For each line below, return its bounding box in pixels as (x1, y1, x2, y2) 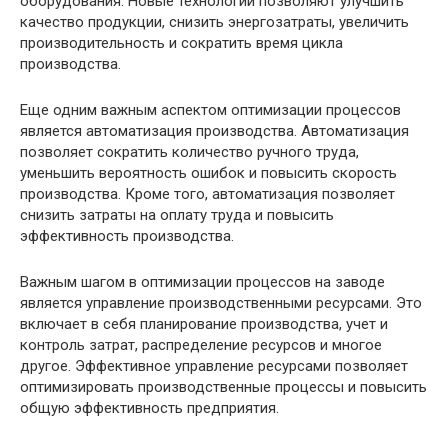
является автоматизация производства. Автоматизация (20, 121, 409, 140)
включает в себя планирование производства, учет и (20, 314, 388, 333)
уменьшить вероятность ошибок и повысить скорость (20, 163, 397, 182)
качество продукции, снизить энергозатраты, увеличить (20, 12, 409, 31)
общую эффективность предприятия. (20, 398, 279, 417)
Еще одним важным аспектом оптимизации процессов (20, 100, 401, 119)
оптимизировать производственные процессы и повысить (20, 377, 427, 396)
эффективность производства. (20, 226, 234, 245)
